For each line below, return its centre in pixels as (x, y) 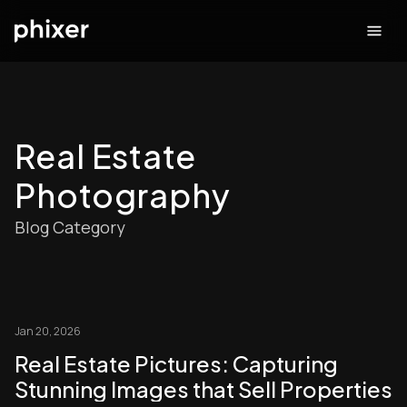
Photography (123, 195)
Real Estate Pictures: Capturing (176, 363)
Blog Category (70, 227)
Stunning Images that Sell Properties (203, 389)
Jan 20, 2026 (48, 331)
